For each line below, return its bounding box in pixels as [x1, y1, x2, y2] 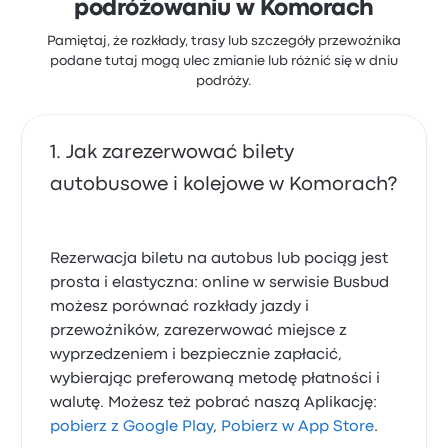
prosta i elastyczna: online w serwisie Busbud [50, 276, 390, 290]
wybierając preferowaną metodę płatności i [50, 372, 381, 386]
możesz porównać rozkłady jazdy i [50, 300, 310, 314]
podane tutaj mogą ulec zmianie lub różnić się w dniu [50, 55, 398, 67]
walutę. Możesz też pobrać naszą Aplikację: [50, 396, 378, 410]
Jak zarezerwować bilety [66, 144, 295, 161]
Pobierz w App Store [221, 420, 375, 434]
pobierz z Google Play [50, 420, 214, 434]
